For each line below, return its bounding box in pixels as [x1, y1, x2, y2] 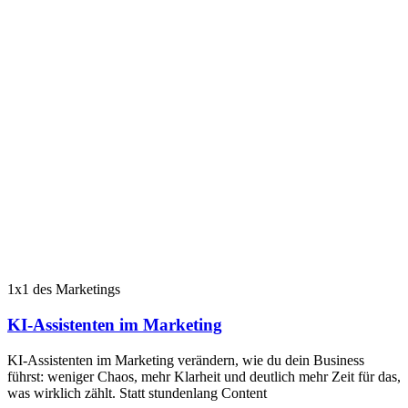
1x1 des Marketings [7, 281, 120, 298]
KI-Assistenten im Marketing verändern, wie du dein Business [7, 352, 364, 368]
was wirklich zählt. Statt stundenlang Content [7, 384, 267, 401]
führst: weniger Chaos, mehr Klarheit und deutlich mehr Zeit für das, [7, 368, 401, 384]
